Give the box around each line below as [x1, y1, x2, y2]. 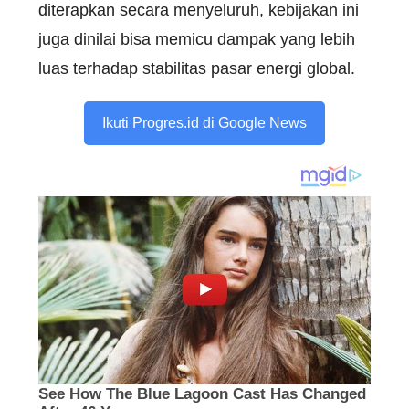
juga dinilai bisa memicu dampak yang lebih [38, 30, 355, 49]
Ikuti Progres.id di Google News [102, 115, 307, 131]
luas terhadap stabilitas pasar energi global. [38, 59, 355, 79]
